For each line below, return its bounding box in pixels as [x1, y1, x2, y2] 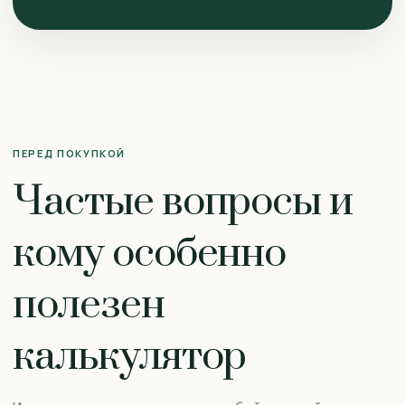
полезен [13, 279, 165, 331]
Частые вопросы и [13, 176, 353, 228]
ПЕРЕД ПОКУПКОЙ [13, 146, 127, 160]
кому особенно [13, 228, 287, 279]
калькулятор [13, 331, 247, 382]
